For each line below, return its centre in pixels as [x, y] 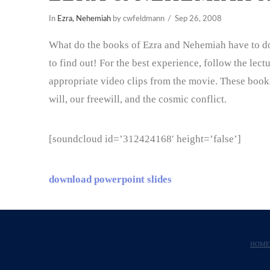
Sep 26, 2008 [199, 19]
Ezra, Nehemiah [84, 19]
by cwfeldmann [137, 19]
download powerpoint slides [110, 179]
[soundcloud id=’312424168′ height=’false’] [145, 139]
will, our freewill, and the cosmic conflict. [137, 99]
